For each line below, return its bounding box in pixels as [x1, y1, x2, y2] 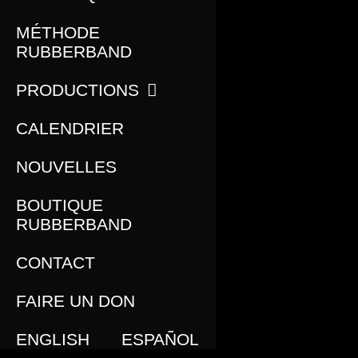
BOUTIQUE [16, 195, 103, 214]
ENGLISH [16, 329, 89, 348]
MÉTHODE [16, 22, 100, 42]
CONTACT [16, 253, 95, 272]
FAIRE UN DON [16, 291, 135, 310]
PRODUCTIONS [16, 80, 139, 99]
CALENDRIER [16, 118, 124, 137]
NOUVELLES [16, 157, 117, 176]
